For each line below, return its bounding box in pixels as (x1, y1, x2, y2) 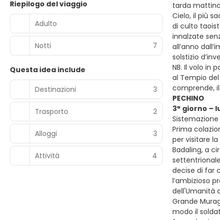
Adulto (35, 18, 57, 28)
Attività (35, 150, 59, 161)
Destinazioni (35, 84, 76, 94)
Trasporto (35, 106, 68, 116)
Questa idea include (10, 65, 85, 75)
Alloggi (35, 128, 57, 138)
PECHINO (172, 93, 204, 103)
